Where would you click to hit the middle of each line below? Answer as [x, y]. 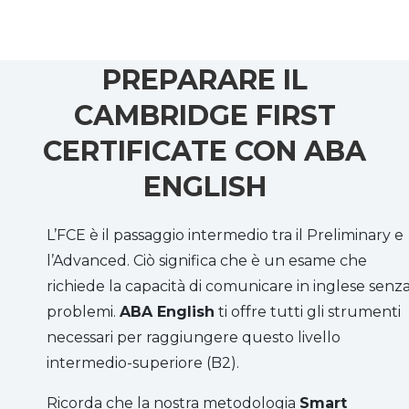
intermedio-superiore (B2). [143, 362]
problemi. [83, 311]
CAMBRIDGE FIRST [204, 115]
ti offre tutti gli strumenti [308, 311]
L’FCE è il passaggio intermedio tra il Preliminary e [225, 235]
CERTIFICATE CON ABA [204, 151]
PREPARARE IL [204, 79]
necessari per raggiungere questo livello [194, 337]
